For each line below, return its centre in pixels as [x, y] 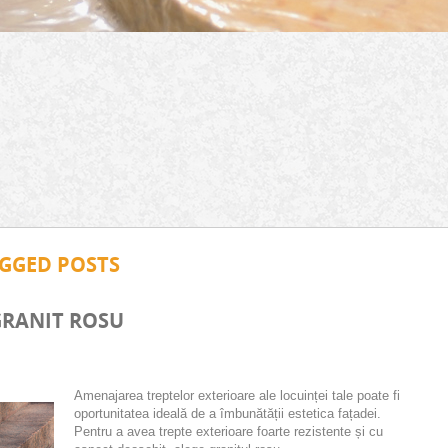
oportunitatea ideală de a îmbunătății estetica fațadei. [227, 413]
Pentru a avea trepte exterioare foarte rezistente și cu [228, 431]
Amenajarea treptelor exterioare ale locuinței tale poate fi [237, 395]
